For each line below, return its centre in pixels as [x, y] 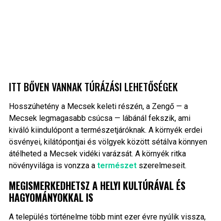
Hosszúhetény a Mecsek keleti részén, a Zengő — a [98, 107]
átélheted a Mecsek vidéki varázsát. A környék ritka [97, 154]
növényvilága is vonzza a [53, 166]
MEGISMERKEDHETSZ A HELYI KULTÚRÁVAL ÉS [97, 186]
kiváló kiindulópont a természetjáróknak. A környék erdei [105, 130]
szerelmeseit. [161, 166]
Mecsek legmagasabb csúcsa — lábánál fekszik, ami [99, 118]
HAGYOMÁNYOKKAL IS [51, 198]
